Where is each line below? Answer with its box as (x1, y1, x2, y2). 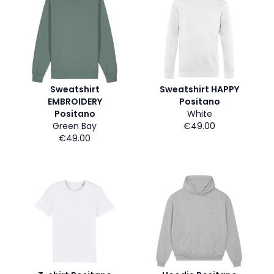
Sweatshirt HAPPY (160, 83, 239, 95)
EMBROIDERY (47, 95, 102, 108)
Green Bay (53, 120, 97, 132)
